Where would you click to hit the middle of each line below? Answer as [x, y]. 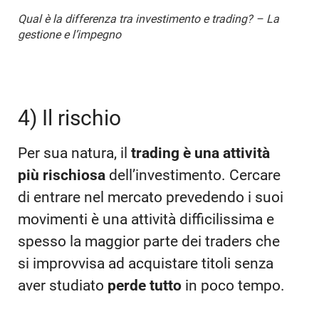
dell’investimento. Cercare [193, 176]
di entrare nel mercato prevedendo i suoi [151, 198]
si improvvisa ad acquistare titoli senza [146, 264]
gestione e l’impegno [69, 35]
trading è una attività [200, 153]
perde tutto [145, 286]
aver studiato [63, 286]
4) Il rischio [69, 118]
